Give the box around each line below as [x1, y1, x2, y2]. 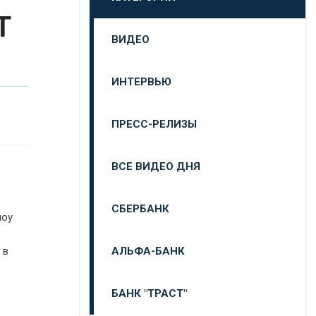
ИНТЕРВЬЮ [111, 75, 171, 88]
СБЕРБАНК [111, 202, 169, 215]
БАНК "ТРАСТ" [111, 287, 187, 300]
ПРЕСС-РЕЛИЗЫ [111, 118, 197, 130]
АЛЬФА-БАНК [111, 245, 185, 257]
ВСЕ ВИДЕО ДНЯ [111, 160, 200, 173]
